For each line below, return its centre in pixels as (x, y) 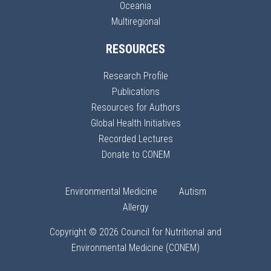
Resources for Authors (135, 107)
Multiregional (135, 21)
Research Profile (135, 76)
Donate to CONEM (135, 155)
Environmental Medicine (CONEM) (135, 248)
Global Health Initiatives (135, 123)
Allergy (135, 207)
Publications (135, 92)
